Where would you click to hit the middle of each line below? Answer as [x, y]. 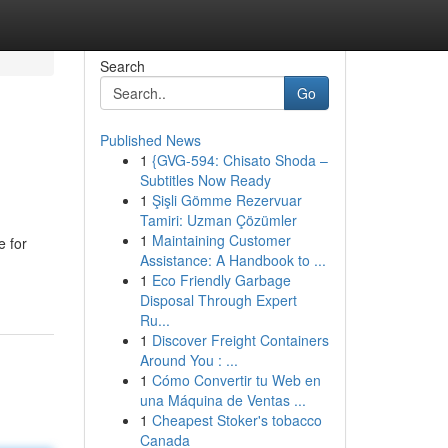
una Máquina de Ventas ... [222, 400]
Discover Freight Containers [240, 340]
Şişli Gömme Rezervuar [226, 200]
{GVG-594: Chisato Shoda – [239, 160]
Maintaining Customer [221, 240]
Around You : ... [188, 360]
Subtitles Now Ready [205, 180]
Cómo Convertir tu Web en [236, 380]
